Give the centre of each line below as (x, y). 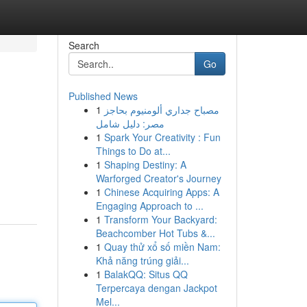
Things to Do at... (133, 151)
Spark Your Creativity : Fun (162, 137)
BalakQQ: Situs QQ (146, 274)
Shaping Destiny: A (145, 164)
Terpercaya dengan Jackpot (156, 288)
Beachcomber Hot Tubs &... (155, 233)
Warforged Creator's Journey (158, 178)
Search (84, 45)
